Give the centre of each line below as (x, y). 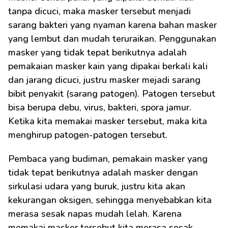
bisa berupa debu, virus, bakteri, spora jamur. (100, 107)
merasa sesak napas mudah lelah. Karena (95, 214)
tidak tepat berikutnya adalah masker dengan (103, 173)
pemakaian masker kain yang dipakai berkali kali (108, 66)
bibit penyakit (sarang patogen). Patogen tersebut (112, 94)
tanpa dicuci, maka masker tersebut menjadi (99, 11)
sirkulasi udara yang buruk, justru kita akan (97, 186)
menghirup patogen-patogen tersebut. (88, 135)
